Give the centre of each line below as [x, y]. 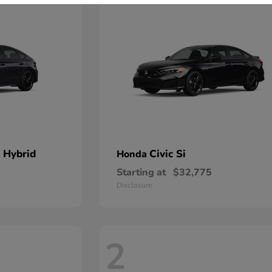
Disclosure [134, 185]
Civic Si [168, 154]
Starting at [141, 172]
